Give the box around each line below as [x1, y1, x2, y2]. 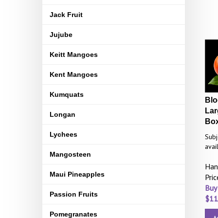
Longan [50, 110, 75, 118]
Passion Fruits [50, 190, 98, 198]
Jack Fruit [50, 11, 83, 18]
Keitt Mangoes [50, 51, 98, 58]
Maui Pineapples [50, 170, 105, 178]
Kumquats [50, 91, 84, 98]
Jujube [50, 31, 73, 38]
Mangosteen [50, 150, 91, 158]
